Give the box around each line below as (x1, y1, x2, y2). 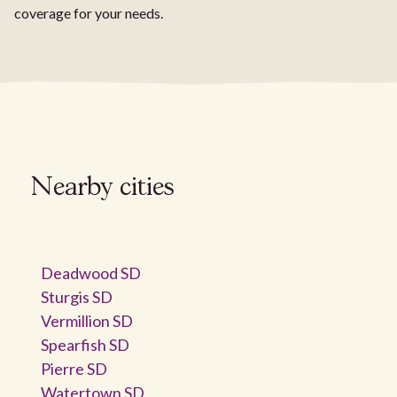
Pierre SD (41, 358, 107, 378)
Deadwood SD (41, 262, 141, 283)
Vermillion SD (41, 310, 133, 331)
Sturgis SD (41, 286, 113, 307)
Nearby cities (32, 175, 175, 200)
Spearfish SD (41, 334, 129, 354)
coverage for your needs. (14, 4, 163, 21)
